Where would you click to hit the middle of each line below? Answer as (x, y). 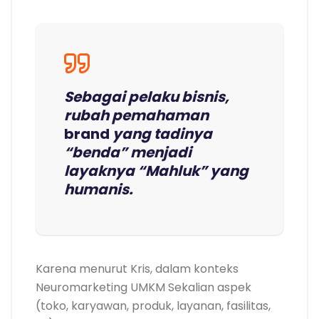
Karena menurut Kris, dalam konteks (137, 269)
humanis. (99, 190)
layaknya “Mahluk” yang (156, 171)
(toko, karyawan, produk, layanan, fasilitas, (153, 306)
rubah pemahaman (136, 116)
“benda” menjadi (128, 153)
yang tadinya (162, 134)
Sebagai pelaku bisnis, (147, 97)
